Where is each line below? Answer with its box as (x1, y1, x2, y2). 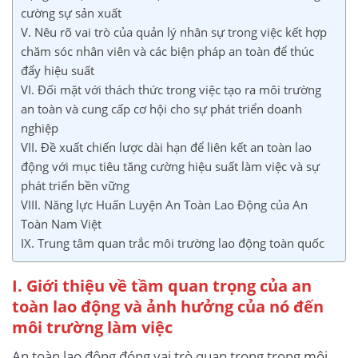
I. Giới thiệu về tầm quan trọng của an (12, 274, 312, 297)
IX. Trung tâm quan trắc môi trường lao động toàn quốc (21, 234, 324, 251)
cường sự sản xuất (21, 4, 121, 21)
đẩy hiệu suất (21, 62, 94, 78)
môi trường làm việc (12, 316, 173, 339)
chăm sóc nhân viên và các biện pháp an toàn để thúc (21, 42, 314, 59)
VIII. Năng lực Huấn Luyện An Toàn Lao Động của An (21, 196, 308, 213)
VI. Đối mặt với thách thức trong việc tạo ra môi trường (21, 81, 321, 97)
